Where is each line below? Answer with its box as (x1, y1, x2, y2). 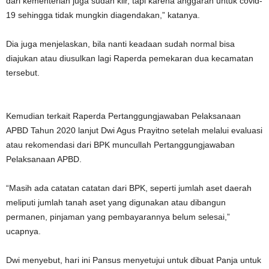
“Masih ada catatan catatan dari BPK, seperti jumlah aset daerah (6, 183, 252, 193)
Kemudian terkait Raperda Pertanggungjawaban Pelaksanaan (6, 111, 241, 121)
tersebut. (6, 68, 40, 77)
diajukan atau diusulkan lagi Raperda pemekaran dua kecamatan (6, 53, 253, 63)
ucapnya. (6, 226, 41, 236)
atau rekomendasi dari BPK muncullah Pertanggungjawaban (6, 140, 235, 150)
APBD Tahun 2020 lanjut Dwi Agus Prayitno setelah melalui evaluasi (6, 125, 262, 135)
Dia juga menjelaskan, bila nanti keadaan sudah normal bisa (6, 39, 235, 49)
